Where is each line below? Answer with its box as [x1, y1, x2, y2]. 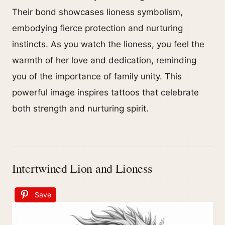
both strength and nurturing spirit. [12, 103, 149, 114]
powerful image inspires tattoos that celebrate [12, 87, 199, 97]
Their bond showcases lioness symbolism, [12, 7, 183, 17]
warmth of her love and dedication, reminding [12, 55, 196, 65]
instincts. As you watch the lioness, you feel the [12, 39, 204, 49]
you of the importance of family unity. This [12, 71, 182, 81]
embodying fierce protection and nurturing [12, 23, 183, 33]
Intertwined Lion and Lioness [12, 160, 152, 176]
